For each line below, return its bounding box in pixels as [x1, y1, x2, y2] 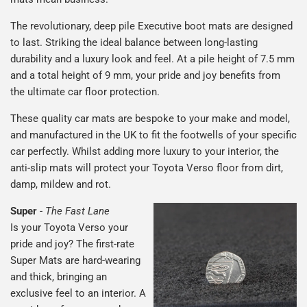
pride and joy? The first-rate [10, 238, 134, 251]
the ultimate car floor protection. [10, 86, 160, 99]
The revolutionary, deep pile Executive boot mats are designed [10, 20, 293, 33]
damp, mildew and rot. [10, 178, 111, 191]
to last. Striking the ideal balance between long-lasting [10, 36, 258, 49]
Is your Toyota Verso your [10, 221, 128, 234]
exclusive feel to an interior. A [10, 287, 146, 300]
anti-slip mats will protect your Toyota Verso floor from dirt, [10, 162, 283, 175]
